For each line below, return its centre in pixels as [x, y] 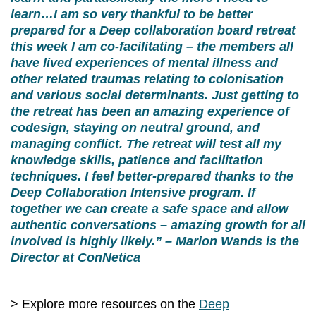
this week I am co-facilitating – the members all [152, 46]
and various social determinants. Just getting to [155, 95]
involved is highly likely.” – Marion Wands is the [155, 241]
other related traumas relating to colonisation [147, 79]
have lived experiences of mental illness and [144, 62]
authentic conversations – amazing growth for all [158, 225]
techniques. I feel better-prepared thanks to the [152, 176]
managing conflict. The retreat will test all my [146, 144]
